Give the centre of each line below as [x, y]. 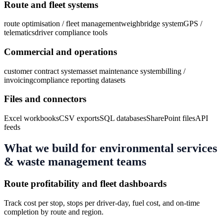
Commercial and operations [60, 52]
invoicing [19, 80]
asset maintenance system [122, 71]
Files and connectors [45, 99]
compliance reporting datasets [79, 80]
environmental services [158, 148]
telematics [19, 33]
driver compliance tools [71, 33]
